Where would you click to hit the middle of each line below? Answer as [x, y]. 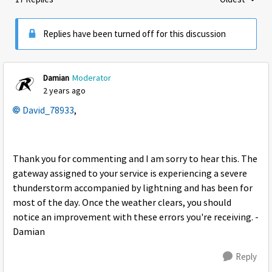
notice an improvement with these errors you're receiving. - [136, 217]
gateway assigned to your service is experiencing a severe [130, 174]
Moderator [92, 78]
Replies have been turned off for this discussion [134, 34]
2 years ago [64, 90]
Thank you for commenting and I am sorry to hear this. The [135, 159]
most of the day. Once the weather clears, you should [122, 203]
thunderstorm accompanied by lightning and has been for [133, 188]
